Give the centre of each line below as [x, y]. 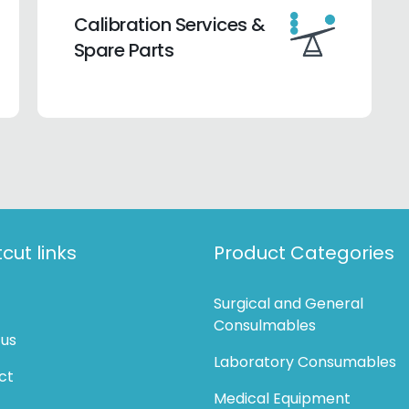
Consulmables [265, 325]
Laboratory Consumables [305, 362]
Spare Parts [124, 50]
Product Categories [304, 252]
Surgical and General [288, 303]
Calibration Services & [169, 24]
